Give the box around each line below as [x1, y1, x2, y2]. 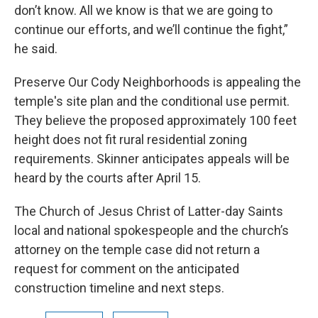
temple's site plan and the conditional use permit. [14, 93, 290, 109]
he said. [14, 40, 57, 56]
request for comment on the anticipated [14, 261, 239, 276]
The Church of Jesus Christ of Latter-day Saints [14, 203, 283, 219]
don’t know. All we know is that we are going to [14, 2, 273, 18]
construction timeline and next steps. [14, 280, 224, 295]
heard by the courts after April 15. [14, 170, 201, 185]
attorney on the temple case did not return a [14, 241, 260, 257]
